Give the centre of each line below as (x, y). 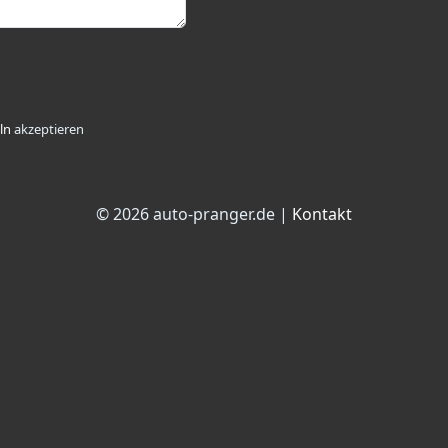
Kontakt (322, 214)
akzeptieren (47, 129)
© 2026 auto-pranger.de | (194, 214)
